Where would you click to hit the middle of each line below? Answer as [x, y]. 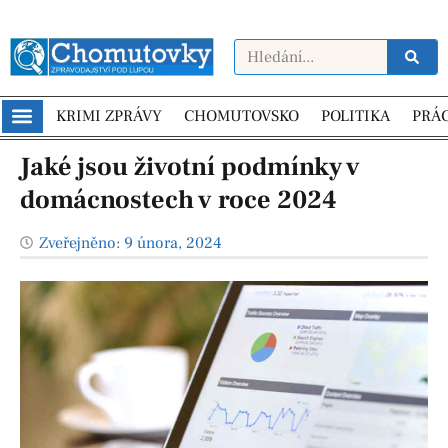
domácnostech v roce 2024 [178, 199]
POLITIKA [355, 116]
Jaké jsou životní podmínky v [190, 166]
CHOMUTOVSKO [241, 116]
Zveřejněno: [79, 242]
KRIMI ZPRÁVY [108, 116]
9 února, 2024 [173, 242]
